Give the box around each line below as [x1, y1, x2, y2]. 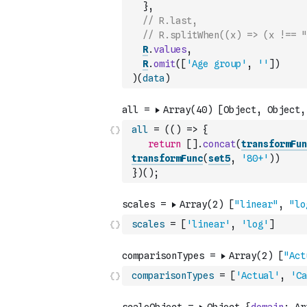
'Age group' [186, 58, 247, 69]
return [148, 138, 181, 149]
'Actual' [236, 270, 280, 281]
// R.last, [143, 15, 197, 26]
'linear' [186, 219, 230, 230]
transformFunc [132, 153, 203, 164]
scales [132, 219, 164, 230]
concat [203, 138, 236, 149]
